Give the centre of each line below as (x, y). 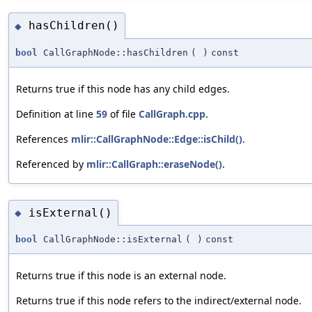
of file (123, 114)
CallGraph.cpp (172, 114)
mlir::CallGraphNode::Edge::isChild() (157, 139)
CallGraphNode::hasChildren (113, 52)
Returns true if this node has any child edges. (123, 88)
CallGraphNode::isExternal (110, 240)
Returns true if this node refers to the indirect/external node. (159, 301)
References (44, 139)
